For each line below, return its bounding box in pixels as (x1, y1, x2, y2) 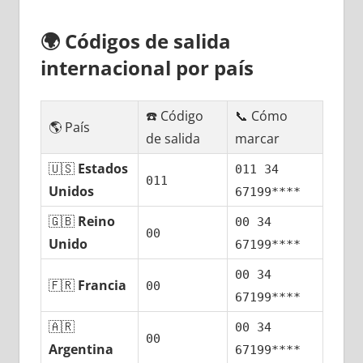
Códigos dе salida (64, 28, 231, 55)
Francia (78, 276, 127, 295)
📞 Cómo (235, 107, 288, 126)
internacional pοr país (40, 54, 254, 82)
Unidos (49, 182, 95, 201)
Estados (78, 160, 129, 178)
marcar (235, 130, 280, 148)
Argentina (49, 340, 114, 359)
